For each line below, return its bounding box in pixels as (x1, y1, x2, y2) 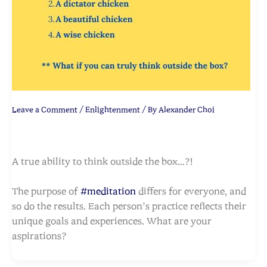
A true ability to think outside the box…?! (12, 157, 193, 167)
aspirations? (12, 231, 67, 241)
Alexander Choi (159, 105, 215, 114)
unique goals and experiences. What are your (12, 216, 212, 226)
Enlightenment (85, 105, 140, 114)
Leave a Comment (12, 105, 77, 114)
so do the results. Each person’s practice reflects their (12, 201, 246, 212)
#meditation (78, 187, 136, 197)
